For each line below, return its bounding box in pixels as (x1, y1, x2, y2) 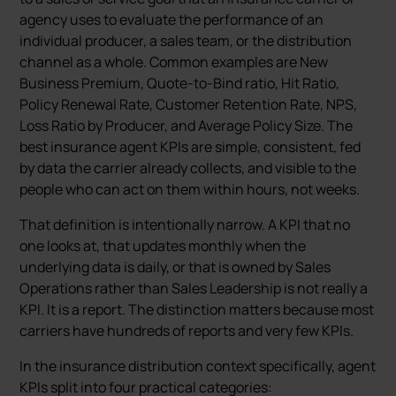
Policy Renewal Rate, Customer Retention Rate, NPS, (19, 95, 358, 114)
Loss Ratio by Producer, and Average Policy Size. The (19, 116, 354, 135)
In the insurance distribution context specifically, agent (19, 356, 377, 376)
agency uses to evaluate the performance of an (19, 10, 324, 29)
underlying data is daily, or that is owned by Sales (19, 257, 331, 277)
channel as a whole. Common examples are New (19, 52, 329, 72)
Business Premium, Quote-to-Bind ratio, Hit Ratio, (19, 73, 340, 93)
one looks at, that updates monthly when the (19, 236, 307, 255)
